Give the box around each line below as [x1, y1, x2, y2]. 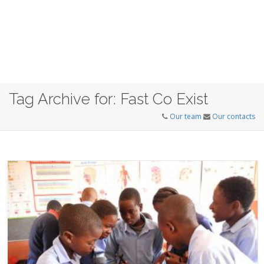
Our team [170, 111, 202, 121]
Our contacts [212, 111, 255, 121]
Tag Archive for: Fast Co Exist [9, 90, 208, 108]
